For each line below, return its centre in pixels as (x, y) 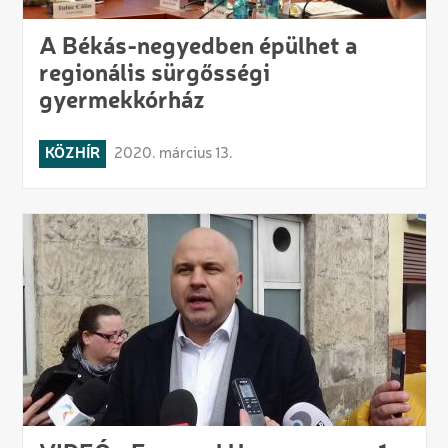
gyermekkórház (121, 102)
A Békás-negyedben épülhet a (197, 48)
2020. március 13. (173, 154)
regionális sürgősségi (154, 75)
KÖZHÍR (72, 154)
